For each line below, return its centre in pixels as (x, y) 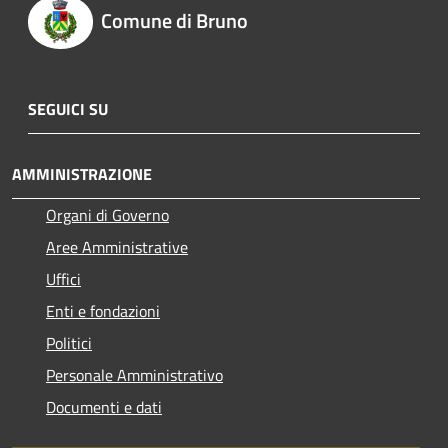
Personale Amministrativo (134, 374)
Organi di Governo (107, 214)
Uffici (63, 278)
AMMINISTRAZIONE (82, 173)
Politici (69, 342)
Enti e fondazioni (103, 310)
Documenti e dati (104, 406)
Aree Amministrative (117, 246)
